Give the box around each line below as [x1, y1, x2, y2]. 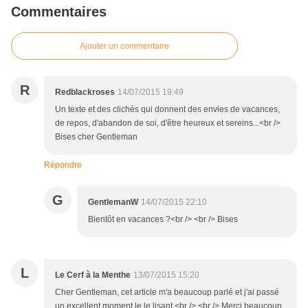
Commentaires [11, 4, 107, 20]
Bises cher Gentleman [55, 132, 137, 142]
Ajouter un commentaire [80, 41, 169, 52]
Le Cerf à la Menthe [55, 270, 131, 280]
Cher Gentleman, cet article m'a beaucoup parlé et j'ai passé [55, 287, 279, 298]
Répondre [44, 160, 82, 170]
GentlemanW [88, 197, 138, 208]
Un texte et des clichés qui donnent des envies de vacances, [55, 104, 280, 115]
